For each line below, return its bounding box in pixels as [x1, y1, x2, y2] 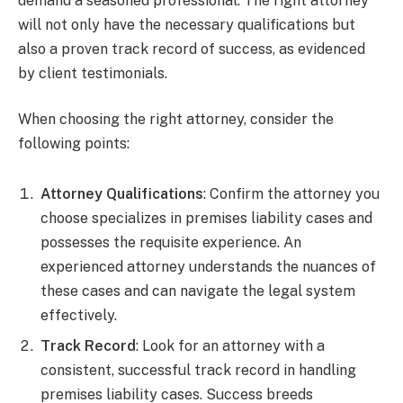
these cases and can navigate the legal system [40, 282, 355, 300]
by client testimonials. [18, 64, 167, 82]
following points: [18, 135, 130, 153]
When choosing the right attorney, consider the [18, 111, 334, 129]
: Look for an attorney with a [136, 337, 325, 355]
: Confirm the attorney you [203, 185, 380, 203]
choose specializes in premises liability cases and [40, 210, 372, 228]
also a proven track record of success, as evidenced [18, 40, 365, 58]
